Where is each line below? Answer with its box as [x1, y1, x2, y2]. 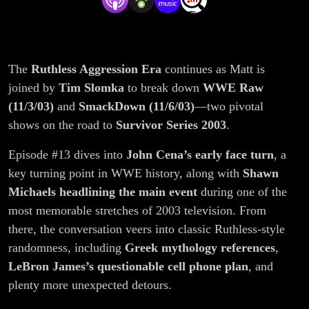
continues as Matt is [161, 62, 265, 77]
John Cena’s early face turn [126, 148, 274, 162]
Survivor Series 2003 [116, 118, 226, 132]
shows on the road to [8, 118, 116, 132]
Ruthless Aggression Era [31, 62, 161, 77]
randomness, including [8, 241, 125, 255]
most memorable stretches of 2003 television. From [8, 203, 266, 218]
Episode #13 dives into [8, 148, 126, 162]
